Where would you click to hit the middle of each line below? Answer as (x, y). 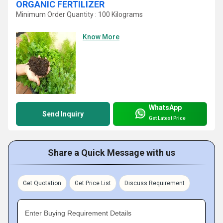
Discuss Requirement (155, 183)
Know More (101, 37)
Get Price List (93, 183)
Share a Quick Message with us (111, 153)
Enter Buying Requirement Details (78, 213)
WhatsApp (165, 107)
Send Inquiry (63, 114)
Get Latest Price (167, 118)
